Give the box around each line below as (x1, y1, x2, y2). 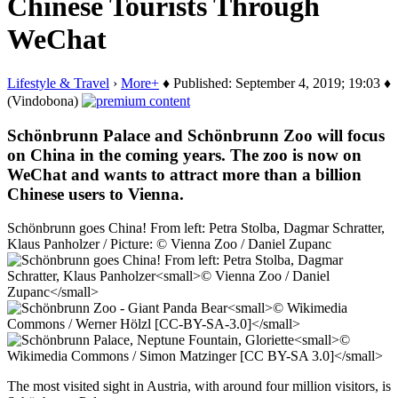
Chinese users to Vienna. (7, 184, 184, 203)
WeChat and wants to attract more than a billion (7, 164, 362, 184)
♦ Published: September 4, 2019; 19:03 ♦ (159, 75, 391, 91)
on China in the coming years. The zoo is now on (7, 145, 362, 164)
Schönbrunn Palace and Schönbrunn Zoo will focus (7, 125, 385, 145)
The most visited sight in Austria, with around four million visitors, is (7, 378, 391, 394)
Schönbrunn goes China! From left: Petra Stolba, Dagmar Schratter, (7, 220, 385, 236)
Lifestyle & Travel (7, 75, 109, 91)
